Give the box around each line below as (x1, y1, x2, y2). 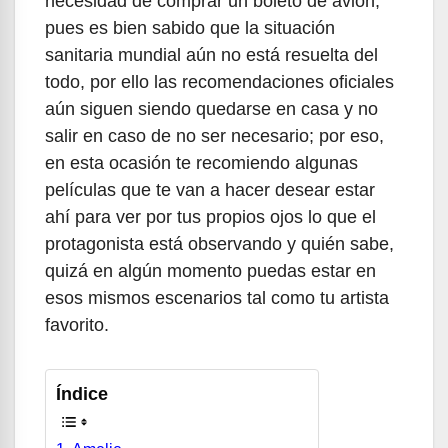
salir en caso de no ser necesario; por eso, (45, 125, 384, 146)
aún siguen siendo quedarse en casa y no (45, 98, 378, 119)
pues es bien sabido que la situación (45, 17, 335, 38)
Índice (56, 383, 108, 404)
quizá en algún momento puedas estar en (45, 260, 376, 281)
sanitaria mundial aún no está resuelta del (45, 44, 378, 65)
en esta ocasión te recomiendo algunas (45, 152, 358, 173)
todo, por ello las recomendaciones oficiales (45, 71, 394, 92)
